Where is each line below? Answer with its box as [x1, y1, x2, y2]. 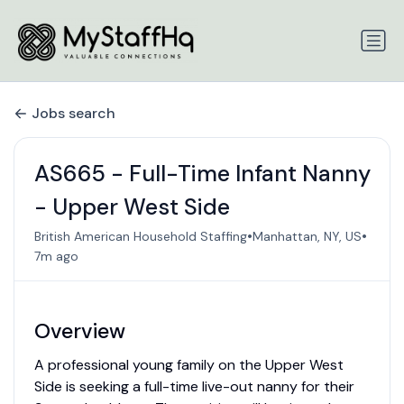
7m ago [33, 248, 78, 265]
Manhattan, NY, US [252, 227, 362, 244]
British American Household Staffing [33, 227, 247, 244]
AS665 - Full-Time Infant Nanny [33, 159, 371, 189]
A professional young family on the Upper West [33, 355, 344, 375]
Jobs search [32, 103, 115, 123]
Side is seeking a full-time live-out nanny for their [33, 377, 354, 397]
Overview [33, 317, 125, 345]
